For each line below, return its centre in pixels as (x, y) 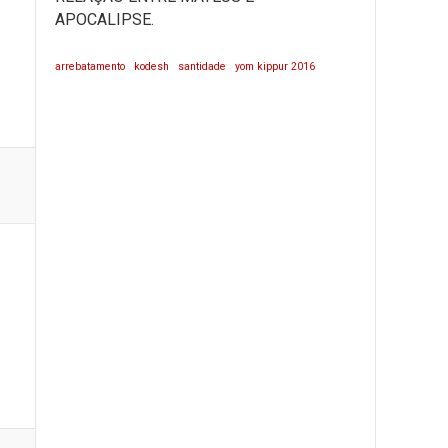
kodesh (151, 66)
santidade (202, 66)
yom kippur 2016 (275, 66)
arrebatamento (90, 66)
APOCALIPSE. (104, 19)
